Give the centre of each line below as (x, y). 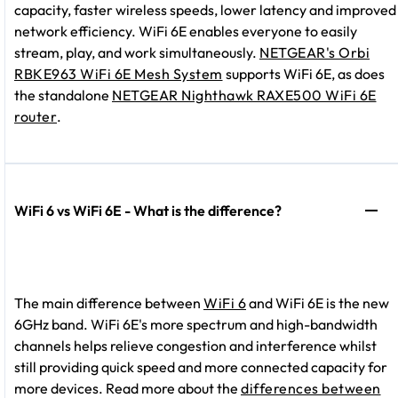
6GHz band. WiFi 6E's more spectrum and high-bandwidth (196, 325)
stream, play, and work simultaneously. (137, 53)
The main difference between (109, 303)
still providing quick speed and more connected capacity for (201, 367)
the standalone (63, 96)
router (36, 117)
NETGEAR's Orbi (314, 53)
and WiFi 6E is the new (318, 303)
